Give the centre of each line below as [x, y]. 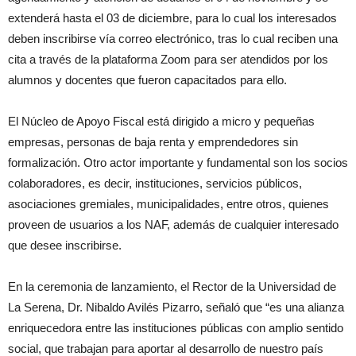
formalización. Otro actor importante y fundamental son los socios [178, 162]
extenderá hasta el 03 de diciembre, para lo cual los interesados [172, 17]
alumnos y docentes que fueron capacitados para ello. [147, 79]
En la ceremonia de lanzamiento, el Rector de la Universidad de [172, 286]
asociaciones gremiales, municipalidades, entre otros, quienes [168, 203]
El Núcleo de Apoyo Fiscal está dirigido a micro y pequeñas [161, 121]
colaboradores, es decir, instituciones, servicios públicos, [155, 183]
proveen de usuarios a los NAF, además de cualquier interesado [173, 224]
